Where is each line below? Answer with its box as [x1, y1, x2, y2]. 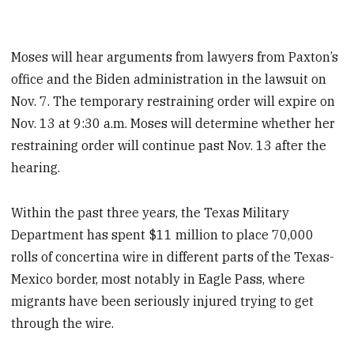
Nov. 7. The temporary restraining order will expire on [11, 92, 336, 109]
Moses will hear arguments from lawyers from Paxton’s [11, 48, 339, 65]
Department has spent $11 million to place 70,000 [11, 226, 314, 243]
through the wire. [11, 314, 115, 331]
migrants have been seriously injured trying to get [11, 292, 314, 309]
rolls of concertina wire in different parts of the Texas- [11, 248, 335, 265]
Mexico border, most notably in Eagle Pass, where [11, 270, 306, 287]
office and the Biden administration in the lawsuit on [11, 70, 327, 87]
